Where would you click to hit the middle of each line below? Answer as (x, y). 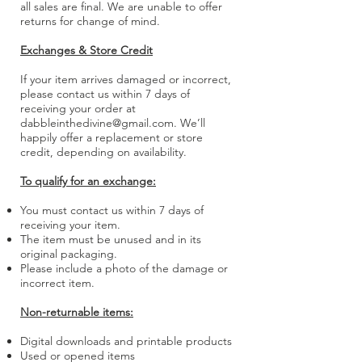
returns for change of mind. (90, 21)
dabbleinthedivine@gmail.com (97, 123)
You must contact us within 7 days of (112, 210)
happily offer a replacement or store (112, 138)
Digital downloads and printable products (126, 341)
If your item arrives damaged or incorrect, (126, 80)
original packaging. (69, 254)
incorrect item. (57, 283)
